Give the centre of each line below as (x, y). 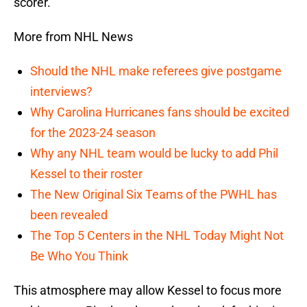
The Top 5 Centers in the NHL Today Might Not (157, 236)
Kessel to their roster (86, 174)
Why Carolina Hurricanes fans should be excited (160, 112)
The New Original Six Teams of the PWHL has (153, 195)
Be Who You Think (79, 256)
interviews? (61, 92)
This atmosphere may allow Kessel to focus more (148, 291)
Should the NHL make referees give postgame (156, 71)
